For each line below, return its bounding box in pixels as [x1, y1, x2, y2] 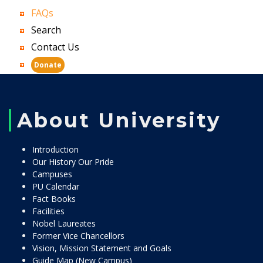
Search [31, 23, 61, 36]
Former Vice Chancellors [32, 230, 124, 241]
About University [17, 108, 221, 133]
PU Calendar [32, 181, 79, 192]
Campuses [32, 168, 72, 180]
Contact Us [31, 41, 79, 53]
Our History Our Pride [32, 156, 114, 167]
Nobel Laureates [32, 218, 96, 229]
